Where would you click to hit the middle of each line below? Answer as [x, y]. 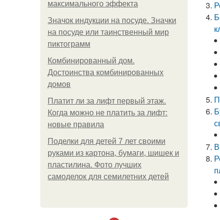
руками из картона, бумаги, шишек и [113, 153]
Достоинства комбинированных [106, 72]
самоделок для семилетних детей [108, 177]
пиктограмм [69, 44]
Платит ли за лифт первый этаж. [107, 101]
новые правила [76, 124]
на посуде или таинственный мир [108, 32]
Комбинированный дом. [91, 61]
